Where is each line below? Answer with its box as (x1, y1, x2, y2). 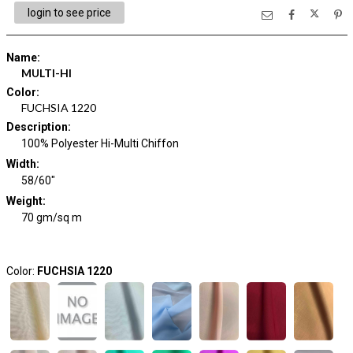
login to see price (27, 6, 111, 19)
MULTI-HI (21, 66, 72, 80)
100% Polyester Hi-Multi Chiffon (21, 137, 179, 150)
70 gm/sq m (21, 211, 82, 224)
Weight (6, 195, 43, 207)
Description (6, 121, 68, 133)
